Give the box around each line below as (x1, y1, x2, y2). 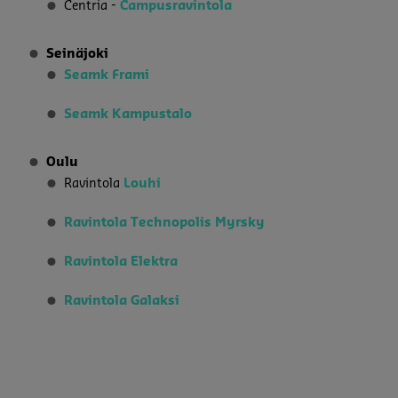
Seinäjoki (46, 47, 108, 60)
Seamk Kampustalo (64, 107, 192, 121)
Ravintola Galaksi (64, 294, 179, 307)
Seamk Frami (64, 68, 149, 82)
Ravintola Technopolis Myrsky (64, 216, 265, 229)
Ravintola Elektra (64, 255, 178, 268)
